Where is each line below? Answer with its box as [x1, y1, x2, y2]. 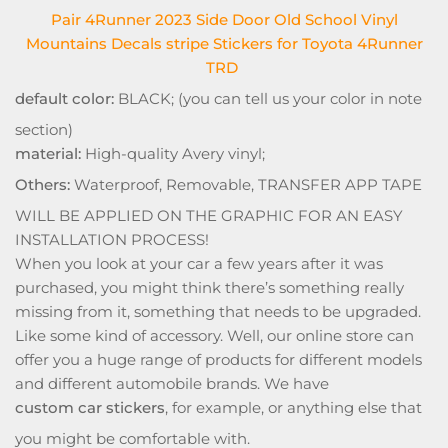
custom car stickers [15, 398, 165, 417]
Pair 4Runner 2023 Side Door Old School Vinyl [50, 10, 398, 29]
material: [15, 144, 81, 163]
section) [15, 120, 73, 139]
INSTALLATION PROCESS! [15, 230, 209, 249]
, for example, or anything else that [165, 398, 422, 417]
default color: [15, 89, 114, 108]
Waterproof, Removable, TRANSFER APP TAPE [70, 175, 422, 194]
